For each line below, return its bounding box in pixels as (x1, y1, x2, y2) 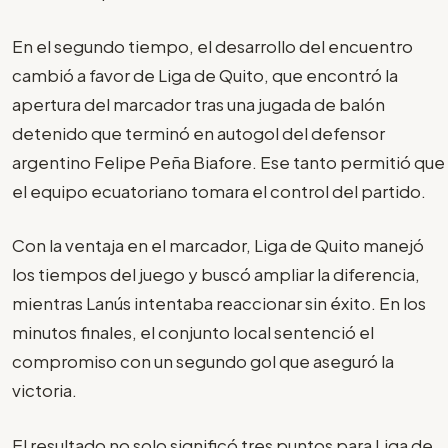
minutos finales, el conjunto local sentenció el (12, 321, 374, 344)
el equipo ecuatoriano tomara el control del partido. (12, 179, 426, 202)
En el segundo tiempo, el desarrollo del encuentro (12, 34, 413, 57)
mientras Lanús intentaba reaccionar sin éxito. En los (12, 292, 426, 315)
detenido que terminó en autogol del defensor (12, 121, 385, 144)
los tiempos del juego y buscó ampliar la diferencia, (12, 263, 420, 286)
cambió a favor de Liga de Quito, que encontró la (12, 63, 398, 86)
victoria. (12, 379, 77, 402)
